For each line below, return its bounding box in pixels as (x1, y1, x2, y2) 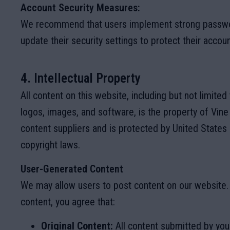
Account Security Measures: (21, 2, 140, 14)
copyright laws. (21, 139, 80, 151)
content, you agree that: (21, 196, 115, 208)
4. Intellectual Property (21, 71, 141, 86)
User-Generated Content (21, 163, 123, 175)
